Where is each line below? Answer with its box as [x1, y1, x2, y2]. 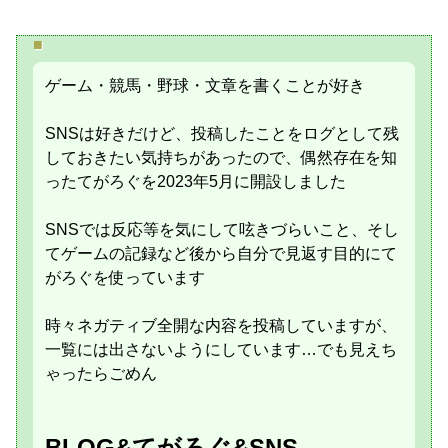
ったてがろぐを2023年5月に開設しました [45, 173, 346, 190]
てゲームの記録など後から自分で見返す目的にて [45, 245, 397, 262]
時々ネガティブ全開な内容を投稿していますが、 [45, 317, 397, 334]
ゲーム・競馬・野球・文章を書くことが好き [45, 77, 365, 94]
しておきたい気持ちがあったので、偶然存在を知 [45, 149, 397, 166]
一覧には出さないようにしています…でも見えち [45, 341, 397, 358]
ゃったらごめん [45, 365, 157, 382]
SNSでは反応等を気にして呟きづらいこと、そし [45, 221, 399, 238]
